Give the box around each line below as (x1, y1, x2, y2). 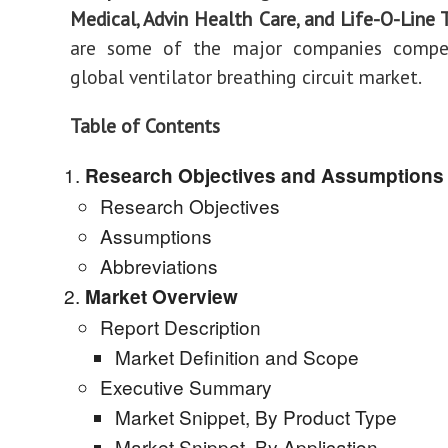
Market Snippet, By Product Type (115, 403, 397, 430)
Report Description (100, 313, 261, 340)
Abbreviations (100, 252, 218, 279)
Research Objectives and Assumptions (85, 162, 444, 189)
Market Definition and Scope (115, 343, 359, 370)
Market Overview (85, 283, 238, 310)
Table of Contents (70, 113, 220, 138)
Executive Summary (100, 373, 272, 400)
